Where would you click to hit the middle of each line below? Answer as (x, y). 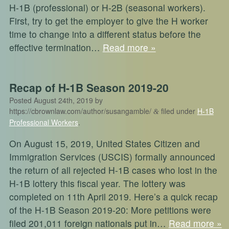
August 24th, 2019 (63, 100)
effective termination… (56, 48)
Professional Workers (43, 122)
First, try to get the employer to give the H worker (108, 21)
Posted (21, 100)
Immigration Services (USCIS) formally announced (112, 156)
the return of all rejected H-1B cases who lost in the (113, 170)
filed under (178, 111)
